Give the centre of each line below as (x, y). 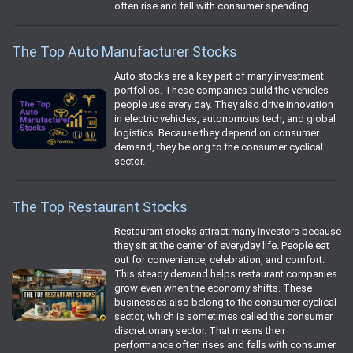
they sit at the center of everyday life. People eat (222, 245)
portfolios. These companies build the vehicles (221, 90)
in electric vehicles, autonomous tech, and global (225, 118)
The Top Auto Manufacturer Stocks (124, 51)
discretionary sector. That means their (200, 330)
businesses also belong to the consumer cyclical (225, 302)
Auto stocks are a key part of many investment (219, 76)
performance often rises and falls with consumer (225, 344)
